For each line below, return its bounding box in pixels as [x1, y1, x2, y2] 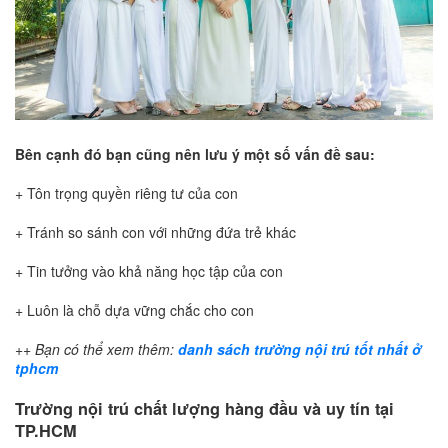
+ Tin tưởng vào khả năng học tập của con [15, 260, 283, 281]
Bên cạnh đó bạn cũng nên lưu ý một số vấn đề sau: [15, 143, 375, 164]
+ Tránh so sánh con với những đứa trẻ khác [15, 221, 296, 242]
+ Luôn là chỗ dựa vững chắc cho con [15, 299, 254, 320]
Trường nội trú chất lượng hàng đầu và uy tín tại [15, 396, 394, 420]
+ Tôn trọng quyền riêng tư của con [15, 182, 238, 203]
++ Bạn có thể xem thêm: [15, 338, 178, 359]
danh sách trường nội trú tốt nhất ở [178, 338, 421, 359]
